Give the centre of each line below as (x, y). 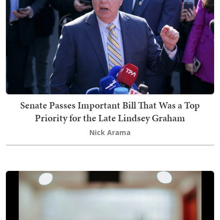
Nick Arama (110, 132)
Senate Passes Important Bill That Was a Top (110, 105)
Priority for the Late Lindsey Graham (110, 118)
